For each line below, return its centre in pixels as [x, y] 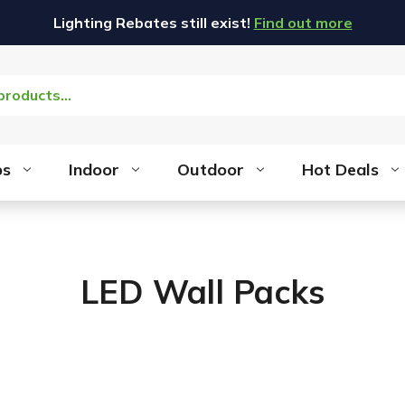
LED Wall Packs [202, 292]
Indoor [94, 170]
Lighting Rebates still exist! [153, 23]
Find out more [303, 23]
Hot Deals [340, 170]
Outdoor [211, 170]
